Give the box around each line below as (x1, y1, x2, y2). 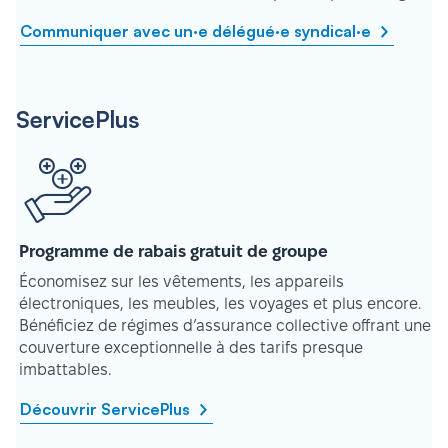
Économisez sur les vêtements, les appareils (19, 273, 344, 290)
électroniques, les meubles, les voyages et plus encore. (19, 295, 421, 312)
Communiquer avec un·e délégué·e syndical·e (20, 21, 375, 41)
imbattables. (19, 361, 111, 378)
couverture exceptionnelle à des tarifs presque (19, 339, 363, 356)
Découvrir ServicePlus (20, 399, 194, 419)
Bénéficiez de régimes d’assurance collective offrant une (19, 317, 431, 334)
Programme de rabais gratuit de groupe (19, 243, 328, 260)
